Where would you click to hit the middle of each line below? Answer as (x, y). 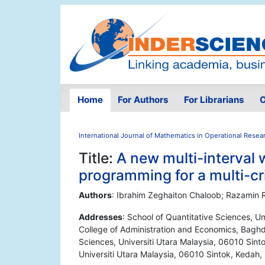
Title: (98, 158)
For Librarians (214, 100)
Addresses (101, 217)
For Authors (143, 100)
